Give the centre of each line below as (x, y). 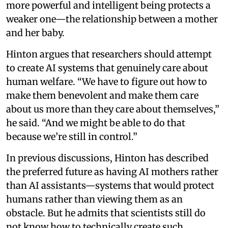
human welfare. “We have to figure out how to (107, 82)
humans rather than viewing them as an (94, 199)
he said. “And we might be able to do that (96, 123)
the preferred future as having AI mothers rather (112, 172)
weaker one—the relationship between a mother (112, 19)
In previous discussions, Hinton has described (107, 158)
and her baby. (35, 33)
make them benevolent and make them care (102, 96)
